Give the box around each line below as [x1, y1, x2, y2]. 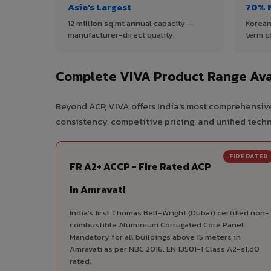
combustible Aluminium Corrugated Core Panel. [70, 219, 246, 231]
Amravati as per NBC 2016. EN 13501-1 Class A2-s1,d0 [70, 243, 260, 255]
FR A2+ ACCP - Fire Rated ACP [70, 159, 211, 174]
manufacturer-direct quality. [68, 29, 175, 41]
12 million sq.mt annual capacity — [68, 18, 194, 30]
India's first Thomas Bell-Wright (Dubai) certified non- [70, 207, 269, 219]
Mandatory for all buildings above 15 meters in [70, 231, 241, 243]
